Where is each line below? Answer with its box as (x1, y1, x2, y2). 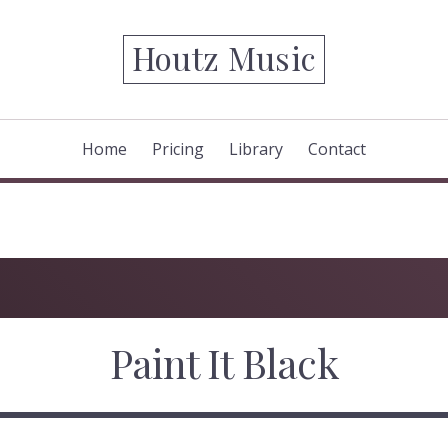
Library (229, 137, 283, 160)
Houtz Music (131, 36, 317, 79)
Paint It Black (110, 335, 338, 389)
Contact (308, 137, 366, 160)
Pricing (152, 137, 204, 160)
